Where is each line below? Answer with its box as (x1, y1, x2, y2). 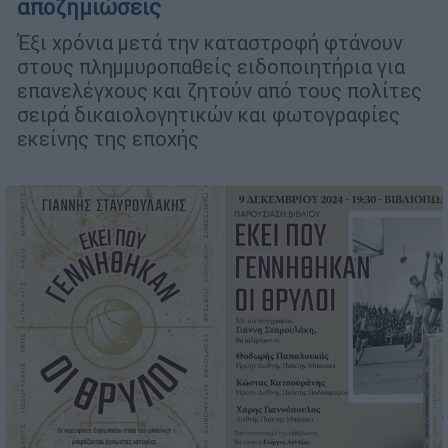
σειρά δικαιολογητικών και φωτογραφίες (17, 101, 400, 127)
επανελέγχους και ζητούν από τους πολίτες (17, 77, 422, 103)
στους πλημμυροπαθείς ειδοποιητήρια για (17, 53, 405, 79)
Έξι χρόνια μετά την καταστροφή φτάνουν (17, 29, 403, 55)
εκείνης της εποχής (17, 125, 199, 151)
